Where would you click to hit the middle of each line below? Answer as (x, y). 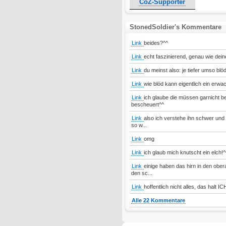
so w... (139, 125)
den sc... (142, 173)
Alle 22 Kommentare (158, 200)
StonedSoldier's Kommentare (175, 27)
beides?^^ (156, 43)
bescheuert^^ (147, 104)
